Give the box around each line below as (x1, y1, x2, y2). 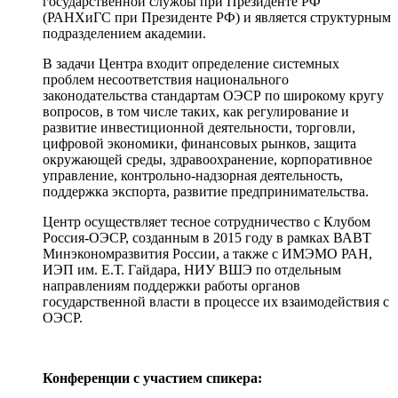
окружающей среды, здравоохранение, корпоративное (43, 151, 372, 167)
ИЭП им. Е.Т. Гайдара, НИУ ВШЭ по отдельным (43, 261, 341, 277)
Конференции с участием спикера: (43, 370, 262, 386)
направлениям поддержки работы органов (43, 277, 300, 293)
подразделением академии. (43, 25, 206, 41)
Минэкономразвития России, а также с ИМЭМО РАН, (43, 245, 372, 261)
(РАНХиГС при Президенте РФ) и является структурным (43, 9, 391, 25)
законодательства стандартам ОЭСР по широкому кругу (43, 87, 384, 103)
